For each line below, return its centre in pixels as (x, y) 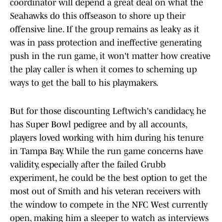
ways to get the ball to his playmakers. (84, 83)
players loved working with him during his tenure (107, 138)
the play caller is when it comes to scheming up (103, 70)
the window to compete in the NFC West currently (109, 205)
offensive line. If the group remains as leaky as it (105, 29)
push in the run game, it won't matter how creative (110, 56)
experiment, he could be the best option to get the (109, 178)
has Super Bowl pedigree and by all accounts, (98, 125)
